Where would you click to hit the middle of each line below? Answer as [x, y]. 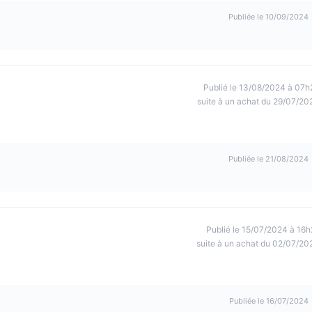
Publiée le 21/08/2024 [268, 159]
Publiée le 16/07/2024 [269, 301]
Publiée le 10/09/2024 [268, 17]
